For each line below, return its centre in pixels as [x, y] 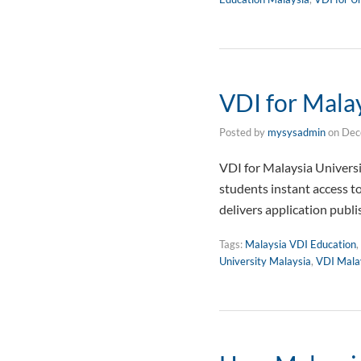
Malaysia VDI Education [301, 244]
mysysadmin [297, 132]
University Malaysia [265, 261]
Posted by [243, 132]
